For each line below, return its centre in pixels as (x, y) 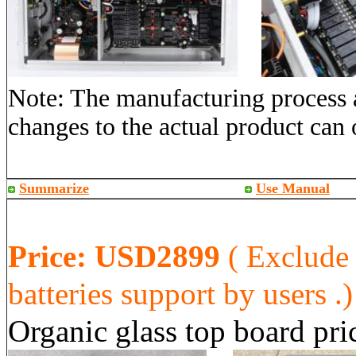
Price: (47, 256)
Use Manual (293, 188)
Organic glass (93, 331)
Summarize (54, 188)
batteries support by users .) (180, 294)
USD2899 (161, 256)
